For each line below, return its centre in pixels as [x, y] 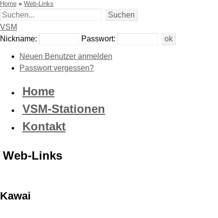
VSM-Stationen [64, 109]
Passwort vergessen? [57, 68]
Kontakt [44, 127]
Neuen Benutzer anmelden [66, 56]
